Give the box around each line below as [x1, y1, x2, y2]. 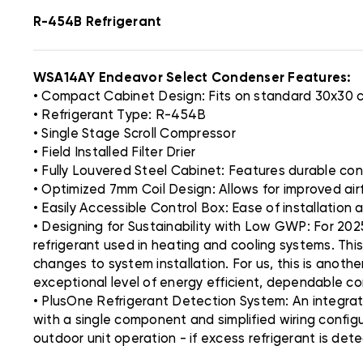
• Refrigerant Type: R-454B [32, 108, 207, 122]
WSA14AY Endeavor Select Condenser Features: [32, 70, 352, 85]
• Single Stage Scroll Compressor [32, 126, 236, 141]
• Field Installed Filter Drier [32, 145, 196, 160]
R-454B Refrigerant [32, 15, 162, 29]
